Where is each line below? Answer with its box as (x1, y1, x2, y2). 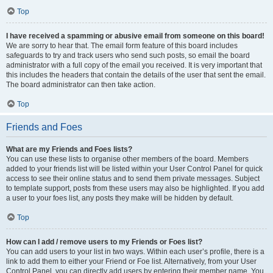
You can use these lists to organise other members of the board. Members (6, 154, 249, 163)
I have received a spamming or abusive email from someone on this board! (6, 31, 264, 40)
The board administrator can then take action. (6, 80, 155, 89)
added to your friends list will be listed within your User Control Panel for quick (6, 164, 263, 173)
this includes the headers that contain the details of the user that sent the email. (6, 70, 266, 79)
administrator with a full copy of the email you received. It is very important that (6, 60, 262, 69)
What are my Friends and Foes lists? (6, 144, 132, 154)
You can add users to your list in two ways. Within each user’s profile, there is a (6, 247, 264, 256)
